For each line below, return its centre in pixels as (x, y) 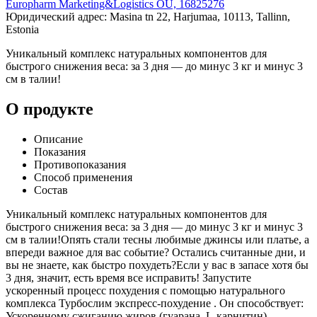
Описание (58, 139)
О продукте (50, 109)
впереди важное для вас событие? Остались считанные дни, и (156, 252)
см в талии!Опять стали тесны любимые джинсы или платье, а (157, 239)
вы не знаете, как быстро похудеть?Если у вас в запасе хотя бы (157, 265)
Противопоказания (80, 164)
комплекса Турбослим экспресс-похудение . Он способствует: (155, 303)
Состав (51, 190)
